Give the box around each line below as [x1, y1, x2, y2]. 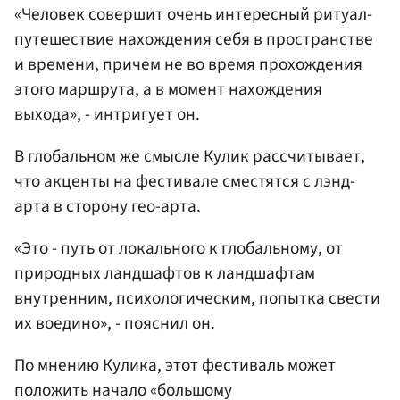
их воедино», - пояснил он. [14, 311, 215, 337]
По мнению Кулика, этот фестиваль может [14, 353, 336, 379]
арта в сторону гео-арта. [14, 194, 201, 220]
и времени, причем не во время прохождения [14, 51, 362, 77]
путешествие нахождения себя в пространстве [14, 26, 373, 52]
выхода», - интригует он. [14, 101, 200, 127]
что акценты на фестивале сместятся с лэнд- [14, 169, 355, 195]
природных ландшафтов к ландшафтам [14, 261, 315, 287]
